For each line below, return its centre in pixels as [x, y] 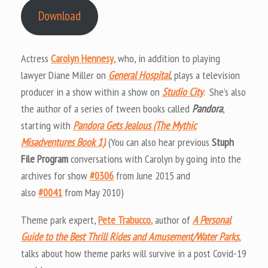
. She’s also [225, 92]
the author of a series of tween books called [106, 108]
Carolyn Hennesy [82, 58]
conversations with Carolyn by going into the [155, 159]
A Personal [212, 220]
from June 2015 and [152, 175]
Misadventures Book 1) [63, 142]
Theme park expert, [60, 220]
